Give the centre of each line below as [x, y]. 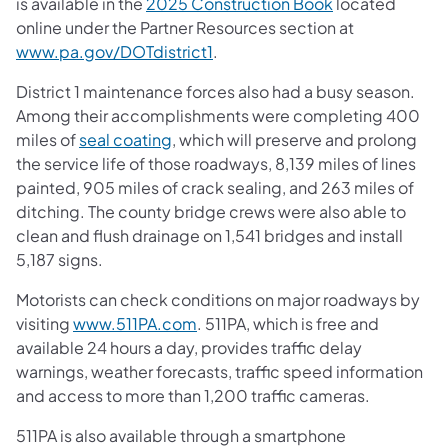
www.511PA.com [135, 323]
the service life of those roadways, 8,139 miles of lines [216, 163]
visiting [44, 323]
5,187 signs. [59, 259]
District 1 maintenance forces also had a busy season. [215, 91]
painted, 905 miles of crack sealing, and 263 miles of [215, 187]
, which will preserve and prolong [294, 139]
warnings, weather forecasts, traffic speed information [219, 371]
